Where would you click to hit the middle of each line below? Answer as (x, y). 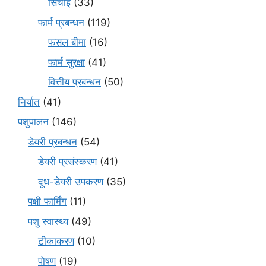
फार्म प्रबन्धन (61, 22)
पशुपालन (33, 122)
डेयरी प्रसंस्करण (67, 162)
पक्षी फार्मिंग (47, 202)
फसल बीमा (67, 42)
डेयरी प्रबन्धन (53, 142)
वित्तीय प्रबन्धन (75, 82)
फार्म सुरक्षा (66, 62)
